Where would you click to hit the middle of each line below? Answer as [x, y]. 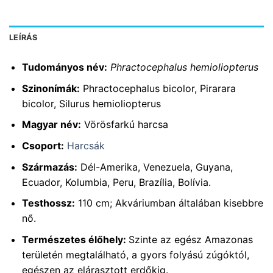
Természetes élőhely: [75, 239]
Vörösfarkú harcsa [124, 125]
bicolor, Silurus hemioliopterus [91, 103]
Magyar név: [51, 125]
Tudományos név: [64, 67]
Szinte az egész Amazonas [190, 239]
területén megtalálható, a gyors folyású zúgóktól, [135, 254]
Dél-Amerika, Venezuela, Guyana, [155, 167]
